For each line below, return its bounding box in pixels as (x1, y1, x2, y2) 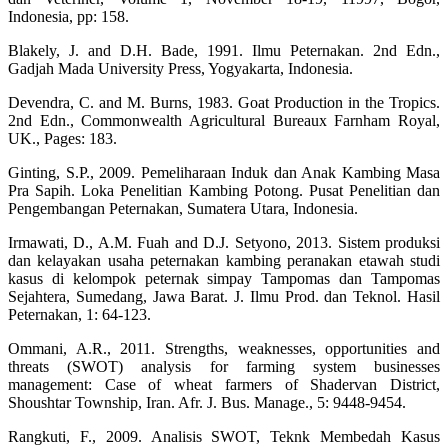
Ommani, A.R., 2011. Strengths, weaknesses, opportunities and (8, 340, 440, 358)
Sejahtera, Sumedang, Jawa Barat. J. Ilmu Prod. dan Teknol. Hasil (8, 288, 440, 306)
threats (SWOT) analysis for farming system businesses (8, 358, 440, 376)
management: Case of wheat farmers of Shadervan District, (8, 376, 440, 394)
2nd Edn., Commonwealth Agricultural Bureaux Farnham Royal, (8, 112, 440, 130)
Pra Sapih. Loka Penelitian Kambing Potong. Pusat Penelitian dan (8, 182, 440, 200)
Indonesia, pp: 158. (8, 8, 129, 26)
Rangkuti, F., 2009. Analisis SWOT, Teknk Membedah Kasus (8, 428, 440, 446)
